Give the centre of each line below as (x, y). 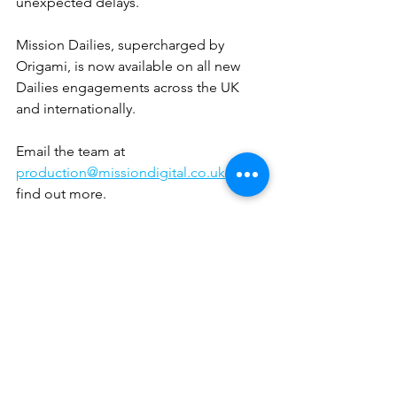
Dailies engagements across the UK (129, 87)
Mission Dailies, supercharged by (122, 44)
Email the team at (72, 151)
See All (264, 363)
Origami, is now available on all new (130, 66)
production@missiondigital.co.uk (121, 172)
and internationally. (76, 108)
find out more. (61, 193)
